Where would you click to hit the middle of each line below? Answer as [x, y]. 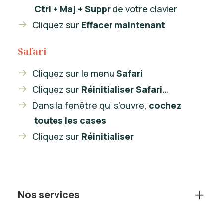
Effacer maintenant [123, 25]
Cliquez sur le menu [74, 73]
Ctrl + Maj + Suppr [72, 9]
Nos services [49, 194]
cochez [165, 105]
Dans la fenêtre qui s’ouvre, [90, 105]
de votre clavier [144, 9]
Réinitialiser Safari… [125, 89]
